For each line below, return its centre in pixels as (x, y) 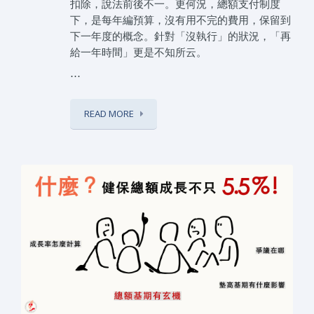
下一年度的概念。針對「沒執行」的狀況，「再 (180, 35)
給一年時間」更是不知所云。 (138, 52)
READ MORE (109, 113)
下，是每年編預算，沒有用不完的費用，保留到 (180, 19)
